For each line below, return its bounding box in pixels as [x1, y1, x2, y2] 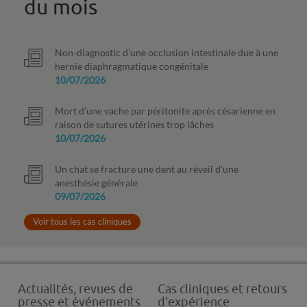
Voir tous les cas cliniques [33, 216, 132, 228]
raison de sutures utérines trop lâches [55, 119, 214, 131]
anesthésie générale [55, 177, 138, 189]
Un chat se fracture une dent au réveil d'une [55, 163, 238, 175]
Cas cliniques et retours [157, 282, 287, 297]
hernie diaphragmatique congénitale [55, 60, 208, 73]
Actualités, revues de [17, 282, 133, 297]
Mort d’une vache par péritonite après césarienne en [55, 105, 275, 117]
